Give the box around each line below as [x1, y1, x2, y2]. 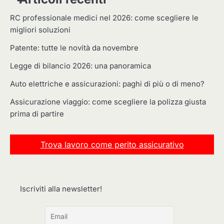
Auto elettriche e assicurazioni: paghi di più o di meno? [10, 79, 204, 88]
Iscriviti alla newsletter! [20, 184, 102, 194]
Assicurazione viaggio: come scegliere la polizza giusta [10, 97, 206, 106]
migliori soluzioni [10, 25, 70, 34]
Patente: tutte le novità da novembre [10, 43, 138, 52]
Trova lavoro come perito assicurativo [40, 139, 184, 149]
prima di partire [10, 109, 64, 118]
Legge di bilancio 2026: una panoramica [10, 61, 151, 70]
